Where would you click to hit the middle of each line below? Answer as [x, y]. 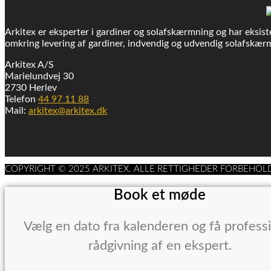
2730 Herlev [31, 87]
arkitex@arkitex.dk [68, 110]
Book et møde [160, 196]
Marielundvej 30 [39, 76]
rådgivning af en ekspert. [160, 246]
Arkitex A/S [29, 64]
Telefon [21, 99]
